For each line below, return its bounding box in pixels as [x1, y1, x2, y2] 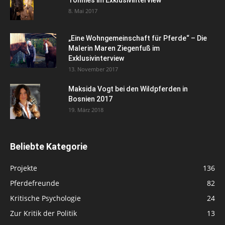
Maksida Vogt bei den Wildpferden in [68, 84, 188, 93]
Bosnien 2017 [68, 94, 113, 103]
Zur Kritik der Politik [10, 208, 77, 218]
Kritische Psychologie [10, 193, 81, 203]
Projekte [10, 163, 37, 173]
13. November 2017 [68, 65, 118, 73]
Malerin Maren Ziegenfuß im [68, 44, 160, 52]
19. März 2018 [68, 105, 103, 114]
